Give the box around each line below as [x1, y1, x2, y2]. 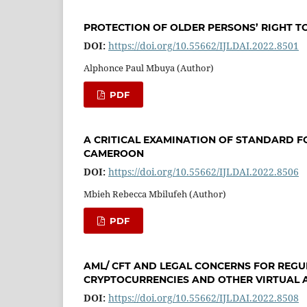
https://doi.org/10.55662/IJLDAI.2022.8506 [108, 164, 299, 178]
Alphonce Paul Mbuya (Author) [84, 61, 214, 74]
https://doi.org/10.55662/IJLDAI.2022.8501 [108, 38, 299, 52]
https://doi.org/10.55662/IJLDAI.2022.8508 [108, 291, 299, 304]
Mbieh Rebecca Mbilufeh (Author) [84, 187, 226, 200]
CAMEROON [84, 147, 144, 160]
